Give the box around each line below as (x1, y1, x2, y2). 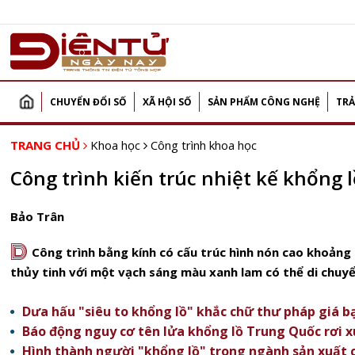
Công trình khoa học (151, 137, 257, 153)
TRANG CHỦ (10, 137, 80, 153)
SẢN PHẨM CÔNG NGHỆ (208, 95, 320, 109)
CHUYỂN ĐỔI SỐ (50, 95, 127, 109)
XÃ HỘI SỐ (143, 95, 192, 109)
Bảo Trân (10, 208, 64, 224)
